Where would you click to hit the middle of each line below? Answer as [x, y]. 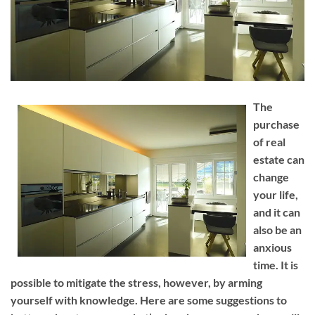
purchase [276, 124]
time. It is [276, 264]
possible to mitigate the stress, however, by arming [136, 282]
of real [269, 141]
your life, [276, 194]
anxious [272, 247]
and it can [277, 212]
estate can [279, 159]
